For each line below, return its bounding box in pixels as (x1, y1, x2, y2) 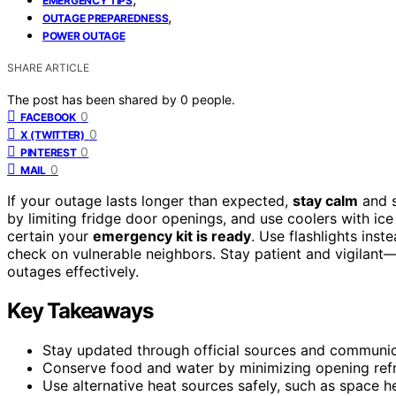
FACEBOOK (20, 110, 76, 124)
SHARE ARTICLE (7, 60, 89, 74)
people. (192, 91, 235, 107)
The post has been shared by (7, 91, 180, 107)
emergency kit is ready (93, 226, 251, 245)
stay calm (293, 191, 358, 209)
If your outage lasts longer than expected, (7, 191, 293, 209)
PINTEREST (20, 145, 77, 159)
